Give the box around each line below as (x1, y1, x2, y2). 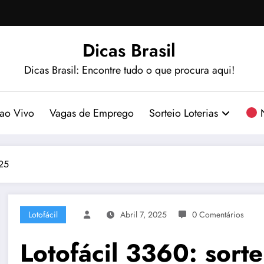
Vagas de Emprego (49, 105, 134, 121)
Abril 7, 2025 (120, 208, 167, 220)
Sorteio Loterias (149, 105, 219, 121)
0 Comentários (192, 208, 245, 220)
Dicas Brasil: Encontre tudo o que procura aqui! (24, 62, 235, 78)
